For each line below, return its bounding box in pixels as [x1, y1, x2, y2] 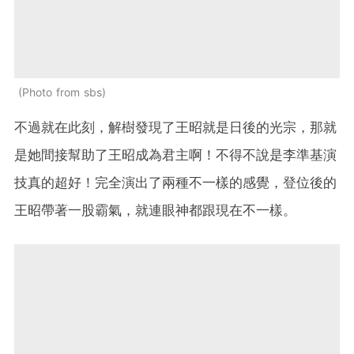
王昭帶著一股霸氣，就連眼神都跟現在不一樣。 [14, 202, 296, 219]
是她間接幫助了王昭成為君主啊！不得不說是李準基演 [14, 147, 337, 164]
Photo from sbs [22, 85, 102, 100]
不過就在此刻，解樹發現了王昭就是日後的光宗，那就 [14, 119, 337, 136]
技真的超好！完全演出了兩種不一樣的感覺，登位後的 [14, 175, 337, 191]
